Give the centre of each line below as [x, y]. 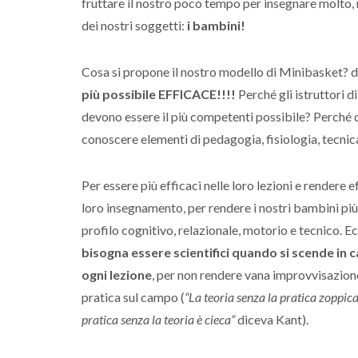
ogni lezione [117, 275]
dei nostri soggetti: [133, 26]
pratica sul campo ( [133, 297]
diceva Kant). [272, 320]
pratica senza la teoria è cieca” [158, 320]
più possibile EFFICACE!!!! [159, 94]
